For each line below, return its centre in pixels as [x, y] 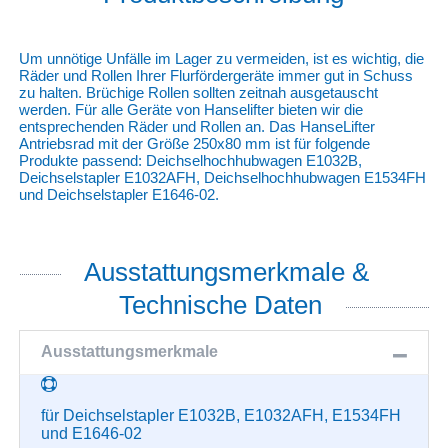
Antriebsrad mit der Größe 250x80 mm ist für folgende [194, 143]
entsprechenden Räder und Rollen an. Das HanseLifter [196, 126]
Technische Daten [223, 305]
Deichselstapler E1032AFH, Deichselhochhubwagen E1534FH [222, 177]
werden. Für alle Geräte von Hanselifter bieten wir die [190, 109]
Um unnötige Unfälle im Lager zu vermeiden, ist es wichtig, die [221, 58]
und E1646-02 [91, 433]
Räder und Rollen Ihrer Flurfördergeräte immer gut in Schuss [215, 75]
